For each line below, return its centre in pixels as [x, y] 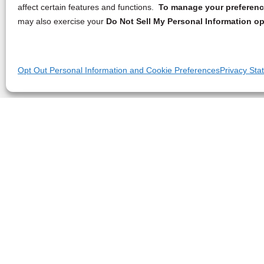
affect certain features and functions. [88, 7]
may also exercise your [62, 21]
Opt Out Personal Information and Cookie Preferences [119, 70]
